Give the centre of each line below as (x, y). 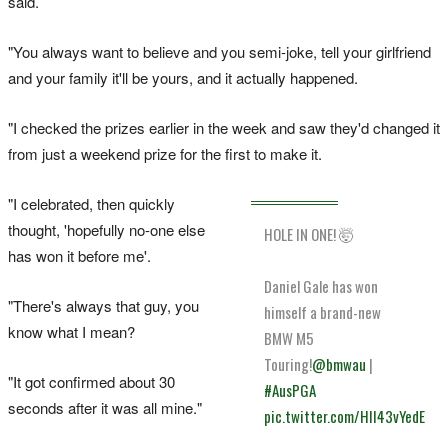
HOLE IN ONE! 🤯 (309, 233)
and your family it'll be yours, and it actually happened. (183, 77)
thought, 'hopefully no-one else (106, 229)
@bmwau (339, 363)
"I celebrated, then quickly (91, 203)
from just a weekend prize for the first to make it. (165, 153)
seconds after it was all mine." (105, 407)
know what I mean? (71, 331)
